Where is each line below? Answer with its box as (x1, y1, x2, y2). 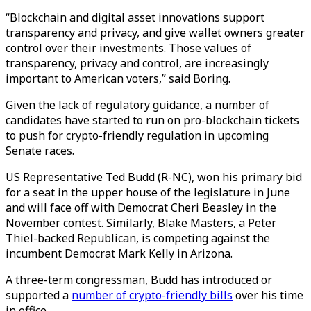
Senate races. (6, 143, 74, 158)
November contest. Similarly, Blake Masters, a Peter (6, 215, 276, 230)
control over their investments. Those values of (6, 40, 251, 56)
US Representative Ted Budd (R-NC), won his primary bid (6, 169, 302, 185)
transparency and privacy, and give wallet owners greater (6, 25, 305, 40)
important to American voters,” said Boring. (6, 71, 230, 86)
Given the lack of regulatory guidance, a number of (6, 97, 269, 112)
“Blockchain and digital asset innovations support (6, 10, 264, 25)
